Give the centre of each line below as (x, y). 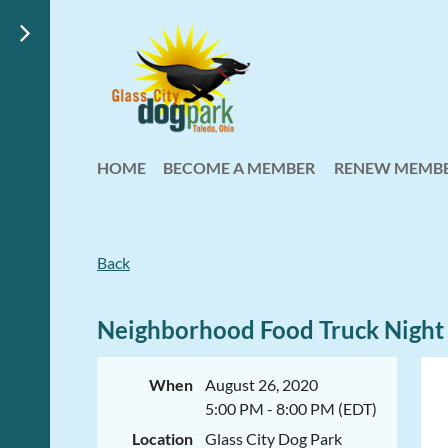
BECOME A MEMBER (239, 167)
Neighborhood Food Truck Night (270, 329)
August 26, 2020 (261, 384)
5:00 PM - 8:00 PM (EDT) (291, 408)
